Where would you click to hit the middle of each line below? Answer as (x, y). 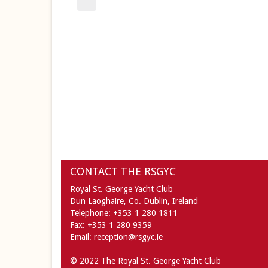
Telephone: (92, 213)
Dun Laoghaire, (98, 201)
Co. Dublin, (149, 201)
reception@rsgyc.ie (128, 237)
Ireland (185, 201)
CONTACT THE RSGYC (123, 171)
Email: (82, 237)
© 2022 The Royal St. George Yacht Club (145, 261)
